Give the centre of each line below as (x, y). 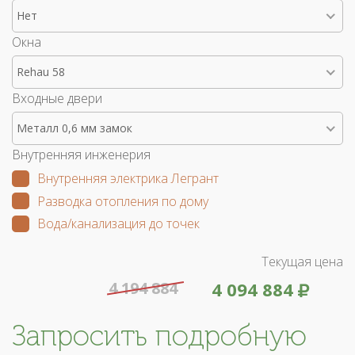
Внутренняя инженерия (81, 154)
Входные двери (57, 98)
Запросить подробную (159, 336)
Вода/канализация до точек (118, 224)
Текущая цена (302, 262)
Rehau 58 (41, 71)
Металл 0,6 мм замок (74, 128)
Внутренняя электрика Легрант (128, 178)
